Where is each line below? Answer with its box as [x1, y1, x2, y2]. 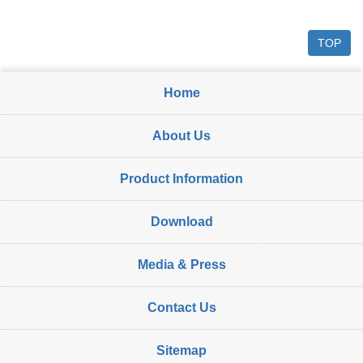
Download [150, 215, 213, 229]
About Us [152, 129, 211, 143]
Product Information [120, 172, 243, 186]
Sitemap [156, 344, 207, 358]
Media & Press [137, 258, 226, 272]
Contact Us [147, 301, 216, 315]
